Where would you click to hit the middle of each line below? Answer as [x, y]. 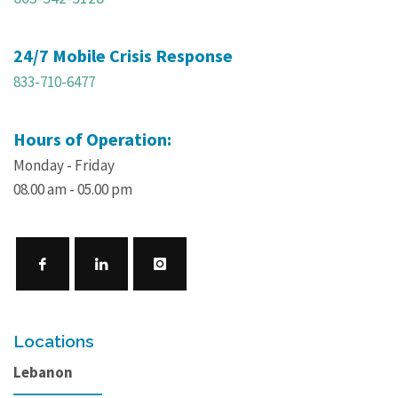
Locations [54, 342]
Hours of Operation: [92, 139]
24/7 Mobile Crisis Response [123, 56]
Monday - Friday [64, 166]
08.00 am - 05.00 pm [73, 190]
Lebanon [43, 373]
